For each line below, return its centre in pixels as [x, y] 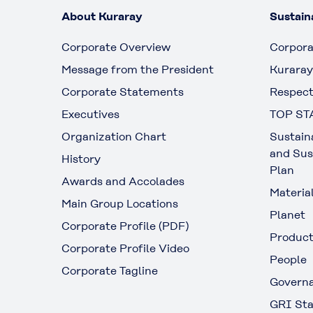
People [288, 260]
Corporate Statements [123, 92]
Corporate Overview [116, 47]
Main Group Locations [120, 204]
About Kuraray [102, 16]
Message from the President [138, 70]
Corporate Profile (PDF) [125, 226]
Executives [90, 114]
